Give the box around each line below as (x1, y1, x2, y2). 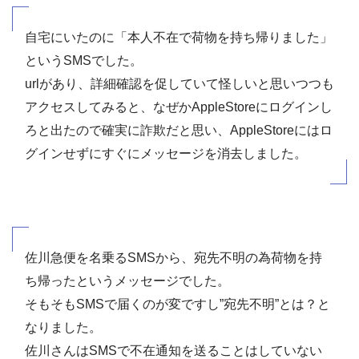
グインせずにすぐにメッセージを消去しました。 (25, 147, 307, 161)
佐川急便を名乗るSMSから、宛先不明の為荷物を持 (25, 251, 322, 265)
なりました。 (25, 321, 102, 335)
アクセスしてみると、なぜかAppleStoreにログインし (25, 100, 333, 115)
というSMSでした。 (25, 54, 143, 68)
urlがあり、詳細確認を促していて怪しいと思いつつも (25, 77, 334, 91)
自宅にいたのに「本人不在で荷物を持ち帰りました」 (25, 30, 333, 45)
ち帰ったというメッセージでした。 (25, 274, 230, 288)
